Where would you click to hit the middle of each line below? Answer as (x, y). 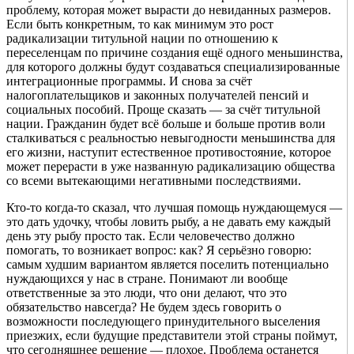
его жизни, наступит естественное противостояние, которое (169, 153)
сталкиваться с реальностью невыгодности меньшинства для (171, 138)
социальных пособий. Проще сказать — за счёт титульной (164, 110)
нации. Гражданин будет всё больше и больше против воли (166, 124)
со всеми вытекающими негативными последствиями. (154, 181)
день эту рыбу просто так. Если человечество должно (151, 236)
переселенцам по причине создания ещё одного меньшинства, (175, 53)
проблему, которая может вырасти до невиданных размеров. (169, 10)
